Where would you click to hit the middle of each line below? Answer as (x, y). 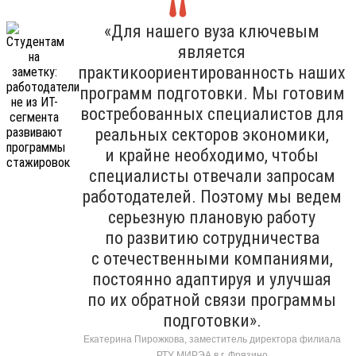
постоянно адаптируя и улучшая (212, 279)
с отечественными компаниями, (212, 258)
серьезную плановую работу (212, 217)
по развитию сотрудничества (212, 238)
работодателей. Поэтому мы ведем (212, 196)
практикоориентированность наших (212, 72)
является (212, 52)
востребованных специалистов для (212, 114)
